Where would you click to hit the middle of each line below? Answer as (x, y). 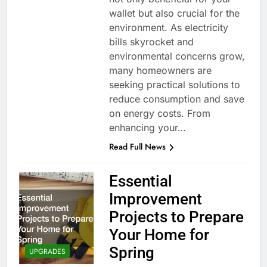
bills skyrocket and (151, 42)
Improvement (155, 199)
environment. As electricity (168, 28)
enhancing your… (147, 128)
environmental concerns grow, (177, 56)
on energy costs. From (159, 114)
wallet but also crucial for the (174, 13)
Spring (131, 253)
